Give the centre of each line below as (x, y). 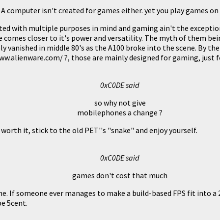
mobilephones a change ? (120, 112)
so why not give (120, 102)
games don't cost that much (120, 175)
